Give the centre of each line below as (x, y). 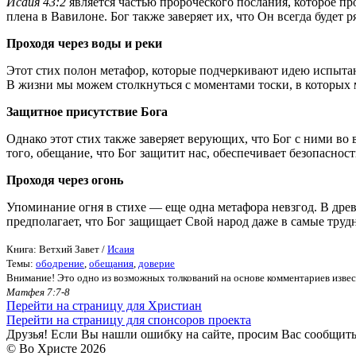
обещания (111, 263)
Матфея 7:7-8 (38, 292)
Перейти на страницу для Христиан (104, 305)
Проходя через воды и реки (84, 43)
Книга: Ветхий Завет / (57, 249)
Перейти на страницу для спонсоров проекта (129, 319)
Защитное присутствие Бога (87, 111)
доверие (157, 263)
